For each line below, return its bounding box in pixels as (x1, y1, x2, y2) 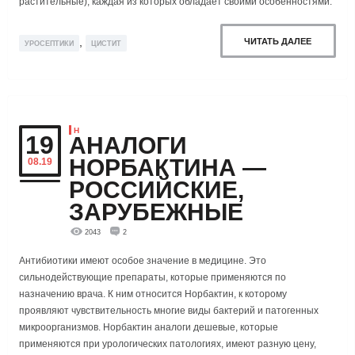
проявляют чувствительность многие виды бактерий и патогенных (19, 305, 319, 317)
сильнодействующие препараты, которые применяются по (19, 272, 286, 284)
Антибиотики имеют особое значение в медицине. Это (19, 255, 266, 267)
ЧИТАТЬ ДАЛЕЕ (244, 36, 312, 46)
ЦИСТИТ (91, 40, 121, 48)
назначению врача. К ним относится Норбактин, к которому (19, 288, 287, 300)
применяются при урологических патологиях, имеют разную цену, (19, 338, 316, 350)
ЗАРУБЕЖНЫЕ (69, 198, 243, 225)
